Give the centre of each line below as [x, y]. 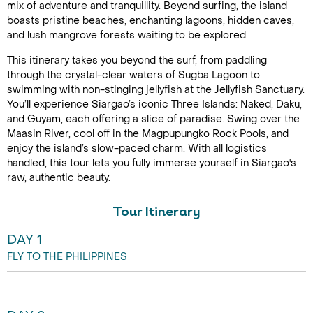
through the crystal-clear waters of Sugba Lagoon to [133, 75]
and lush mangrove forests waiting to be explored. [128, 35]
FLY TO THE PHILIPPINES [67, 257]
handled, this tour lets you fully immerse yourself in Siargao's [152, 163]
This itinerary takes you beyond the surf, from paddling [137, 60]
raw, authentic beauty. [59, 178]
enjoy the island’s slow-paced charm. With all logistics [137, 148]
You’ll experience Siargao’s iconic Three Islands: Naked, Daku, [154, 104]
